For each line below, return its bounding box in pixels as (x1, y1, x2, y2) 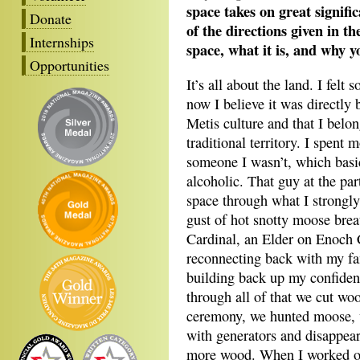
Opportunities (30, 55, 109, 75)
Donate (30, 8, 72, 28)
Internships (30, 31, 94, 51)
